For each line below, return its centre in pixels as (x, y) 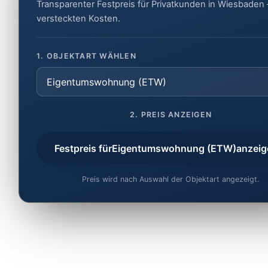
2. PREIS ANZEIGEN (171, 115)
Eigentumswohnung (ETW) (174, 148)
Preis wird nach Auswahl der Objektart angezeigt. (171, 179)
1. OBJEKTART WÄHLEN (86, 56)
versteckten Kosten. (79, 19)
